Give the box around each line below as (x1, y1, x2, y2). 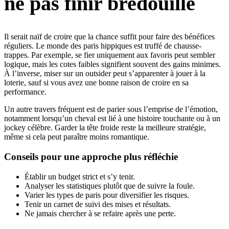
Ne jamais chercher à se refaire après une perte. (25, 209, 176, 218)
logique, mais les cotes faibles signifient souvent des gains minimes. (4, 60, 221, 69)
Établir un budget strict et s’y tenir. (25, 172, 135, 181)
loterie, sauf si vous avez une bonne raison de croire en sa (4, 78, 189, 87)
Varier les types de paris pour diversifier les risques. (25, 190, 189, 199)
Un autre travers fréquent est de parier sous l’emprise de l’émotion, (4, 105, 218, 114)
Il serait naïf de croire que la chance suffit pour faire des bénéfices (4, 32, 215, 41)
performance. (4, 87, 47, 97)
